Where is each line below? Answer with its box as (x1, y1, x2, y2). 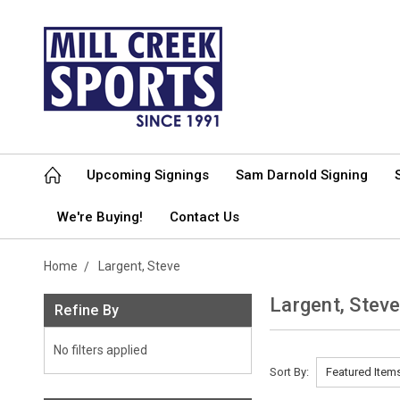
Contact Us (170, 209, 239, 225)
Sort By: (270, 364, 310, 379)
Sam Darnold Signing (236, 167, 368, 183)
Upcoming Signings (87, 167, 209, 183)
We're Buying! (57, 209, 143, 225)
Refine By (54, 302, 120, 319)
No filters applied (54, 343, 147, 357)
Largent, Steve (98, 259, 180, 273)
